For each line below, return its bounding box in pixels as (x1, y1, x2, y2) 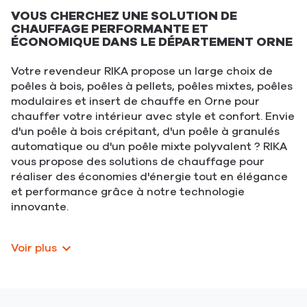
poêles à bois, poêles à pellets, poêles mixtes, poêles (11, 79, 293, 94)
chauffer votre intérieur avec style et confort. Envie (11, 109, 295, 124)
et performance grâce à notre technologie (11, 184, 245, 199)
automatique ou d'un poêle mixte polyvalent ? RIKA (11, 139, 287, 154)
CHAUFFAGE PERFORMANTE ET (11, 21, 208, 37)
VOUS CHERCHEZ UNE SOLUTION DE (11, 8, 237, 24)
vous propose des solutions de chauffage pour (11, 154, 265, 169)
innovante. (11, 199, 69, 214)
